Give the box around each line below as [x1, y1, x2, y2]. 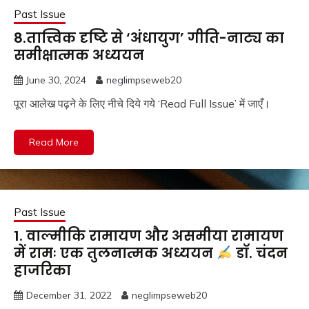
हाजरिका [14, 260, 71, 280]
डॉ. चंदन [232, 243, 288, 263]
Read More [29, 135, 79, 148]
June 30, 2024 [26, 73, 86, 86]
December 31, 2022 [26, 288, 112, 301]
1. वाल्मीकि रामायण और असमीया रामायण [14, 226, 283, 246]
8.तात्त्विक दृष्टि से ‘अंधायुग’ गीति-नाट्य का [14, 28, 284, 48]
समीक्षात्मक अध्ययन [14, 45, 144, 65]
